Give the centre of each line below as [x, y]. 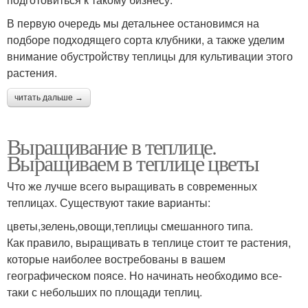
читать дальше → [49, 97]
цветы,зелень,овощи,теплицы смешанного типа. [130, 225]
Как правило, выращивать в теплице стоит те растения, [149, 242]
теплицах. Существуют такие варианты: [109, 202]
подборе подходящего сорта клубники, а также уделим [146, 39]
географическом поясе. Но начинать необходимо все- [144, 275]
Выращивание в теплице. [112, 146]
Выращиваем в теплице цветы [133, 162]
